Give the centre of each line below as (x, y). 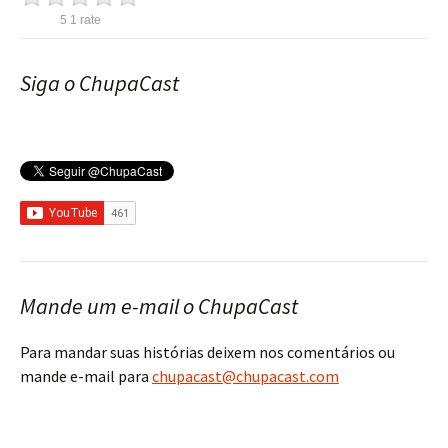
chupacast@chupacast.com (245, 376)
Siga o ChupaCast (99, 83)
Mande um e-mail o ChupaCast (159, 306)
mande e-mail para (86, 376)
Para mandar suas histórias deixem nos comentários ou (207, 352)
